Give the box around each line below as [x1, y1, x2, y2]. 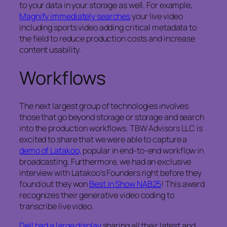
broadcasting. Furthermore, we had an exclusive [19, 156, 192, 167]
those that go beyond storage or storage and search [19, 111, 204, 123]
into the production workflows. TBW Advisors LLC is [19, 122, 203, 134]
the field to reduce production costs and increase [19, 33, 196, 45]
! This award [161, 178, 205, 190]
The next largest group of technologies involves [19, 100, 189, 111]
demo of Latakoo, [19, 144, 82, 156]
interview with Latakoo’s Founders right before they [19, 167, 202, 178]
